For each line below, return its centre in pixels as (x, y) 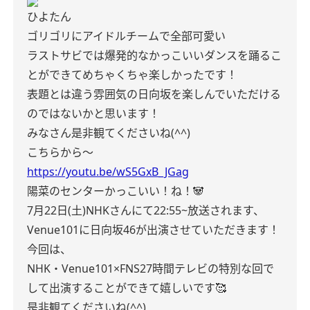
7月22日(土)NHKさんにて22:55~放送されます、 (146, 210)
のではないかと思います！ (93, 113)
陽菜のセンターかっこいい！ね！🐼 (116, 191)
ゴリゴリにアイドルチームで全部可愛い (126, 36)
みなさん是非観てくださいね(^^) (109, 133)
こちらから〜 (60, 152)
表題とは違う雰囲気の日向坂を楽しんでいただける (154, 94)
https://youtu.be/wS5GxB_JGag (108, 172)
